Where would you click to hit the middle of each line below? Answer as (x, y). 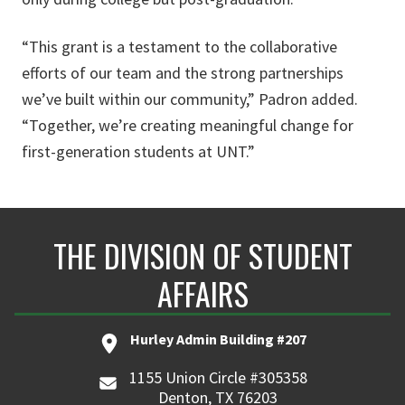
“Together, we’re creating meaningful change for (188, 125)
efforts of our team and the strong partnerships (183, 73)
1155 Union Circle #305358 (218, 377)
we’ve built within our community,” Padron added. (190, 99)
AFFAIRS (202, 293)
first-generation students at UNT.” (138, 151)
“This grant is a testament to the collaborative (179, 47)
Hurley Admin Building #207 (218, 339)
